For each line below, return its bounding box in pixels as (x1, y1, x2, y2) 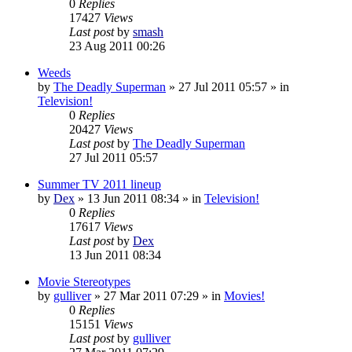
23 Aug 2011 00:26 (69, 38, 165, 53)
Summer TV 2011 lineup (38, 177, 161, 191)
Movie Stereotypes (38, 274, 130, 288)
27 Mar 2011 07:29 (104, 288, 199, 302)
